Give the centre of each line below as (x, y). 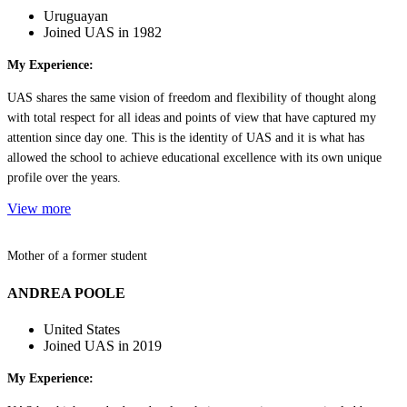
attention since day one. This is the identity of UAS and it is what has (186, 138)
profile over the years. (64, 178)
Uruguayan (76, 16)
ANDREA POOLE (66, 293)
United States (82, 329)
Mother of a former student (77, 256)
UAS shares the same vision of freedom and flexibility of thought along (192, 98)
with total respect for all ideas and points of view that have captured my (192, 118)
